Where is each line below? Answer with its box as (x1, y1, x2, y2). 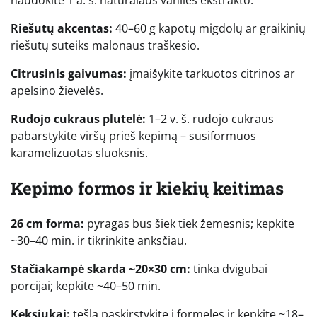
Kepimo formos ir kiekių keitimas (11, 177, 284, 200)
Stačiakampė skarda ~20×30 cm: (11, 261, 190, 277)
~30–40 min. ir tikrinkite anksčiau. (11, 233, 187, 249)
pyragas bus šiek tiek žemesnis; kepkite (84, 216, 294, 232)
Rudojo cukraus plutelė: (11, 111, 146, 127)
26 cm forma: (11, 216, 84, 232)
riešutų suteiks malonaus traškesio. (11, 38, 200, 54)
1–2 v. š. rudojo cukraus (146, 111, 274, 127)
